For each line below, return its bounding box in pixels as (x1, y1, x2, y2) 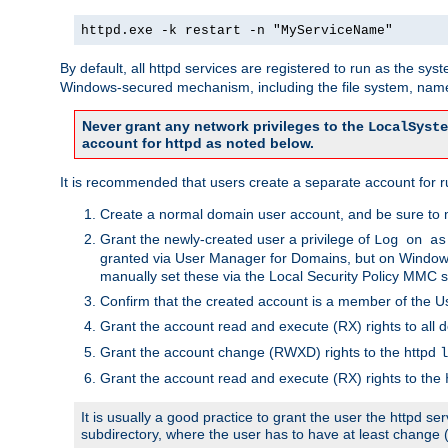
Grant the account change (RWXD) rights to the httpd (100, 343, 440, 360)
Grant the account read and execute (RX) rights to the (100, 369, 445, 386)
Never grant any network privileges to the (82, 117, 368, 134)
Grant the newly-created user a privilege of (100, 230, 374, 247)
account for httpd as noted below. (82, 134, 314, 151)
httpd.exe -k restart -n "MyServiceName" (81, 22, 393, 38)
